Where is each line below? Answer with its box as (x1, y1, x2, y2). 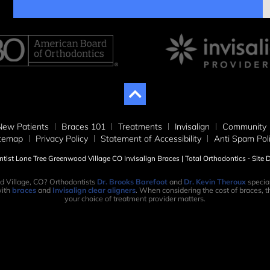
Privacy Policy (36, 133, 88, 145)
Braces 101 (61, 121, 105, 133)
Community (222, 121, 266, 133)
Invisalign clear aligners (52, 186, 136, 195)
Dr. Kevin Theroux (183, 177, 246, 187)
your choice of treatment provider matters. (64, 194, 206, 204)
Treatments (118, 121, 162, 133)
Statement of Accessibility (101, 133, 201, 145)
